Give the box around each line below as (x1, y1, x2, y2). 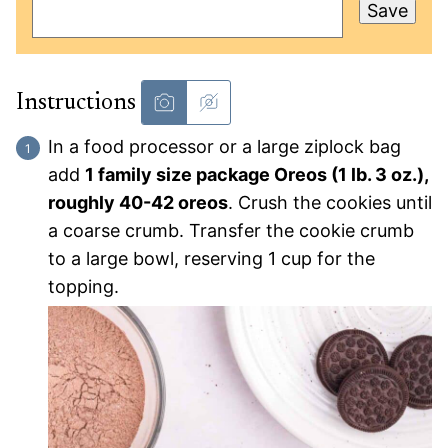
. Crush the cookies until (228, 192, 432, 214)
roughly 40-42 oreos (48, 192, 228, 214)
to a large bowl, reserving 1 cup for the (48, 248, 375, 270)
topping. (48, 276, 119, 298)
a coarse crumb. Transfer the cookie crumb (48, 220, 414, 242)
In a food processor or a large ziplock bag (48, 136, 401, 158)
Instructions (16, 90, 141, 115)
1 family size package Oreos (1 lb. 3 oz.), (85, 164, 428, 186)
